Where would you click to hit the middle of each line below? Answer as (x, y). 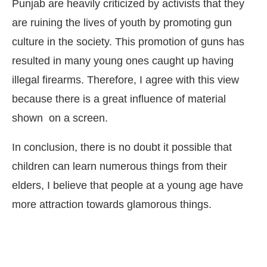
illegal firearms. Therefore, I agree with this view (125, 80)
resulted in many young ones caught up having (123, 61)
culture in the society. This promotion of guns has (128, 42)
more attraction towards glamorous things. (112, 205)
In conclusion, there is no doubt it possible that (122, 148)
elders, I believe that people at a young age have (128, 186)
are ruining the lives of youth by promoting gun (122, 23)
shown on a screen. (60, 118)
